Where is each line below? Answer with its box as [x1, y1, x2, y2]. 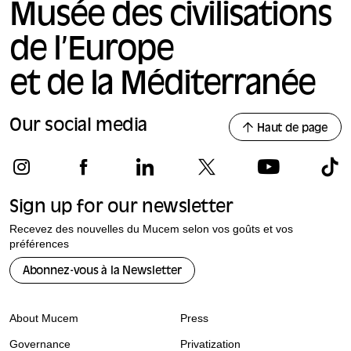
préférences [9, 237, 69, 250]
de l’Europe [9, 36, 173, 68]
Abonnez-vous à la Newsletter [23, 265, 183, 277]
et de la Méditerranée [9, 71, 315, 103]
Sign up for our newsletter [9, 199, 233, 218]
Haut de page [257, 123, 328, 136]
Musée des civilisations [9, 2, 331, 34]
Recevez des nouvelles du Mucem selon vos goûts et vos [9, 222, 293, 235]
